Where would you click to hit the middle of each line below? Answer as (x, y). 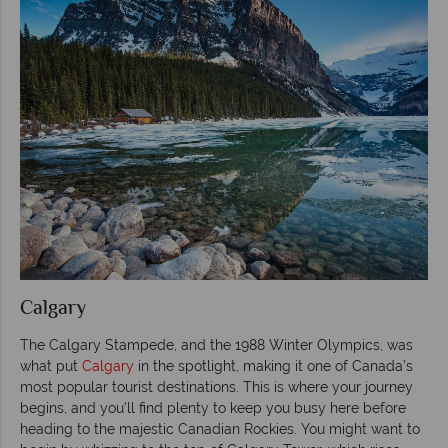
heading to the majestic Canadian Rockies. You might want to (220, 428)
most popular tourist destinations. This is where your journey (216, 386)
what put (51, 365)
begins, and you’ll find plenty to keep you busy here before (213, 407)
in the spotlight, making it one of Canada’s (273, 365)
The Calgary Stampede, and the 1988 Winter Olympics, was (216, 344)
